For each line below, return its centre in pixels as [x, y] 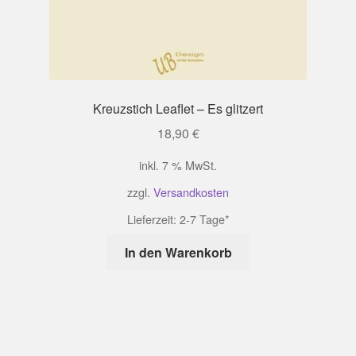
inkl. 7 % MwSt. [178, 164]
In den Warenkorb [178, 252]
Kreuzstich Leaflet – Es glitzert [178, 108]
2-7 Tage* [204, 219]
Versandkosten [191, 192]
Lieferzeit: [153, 219]
